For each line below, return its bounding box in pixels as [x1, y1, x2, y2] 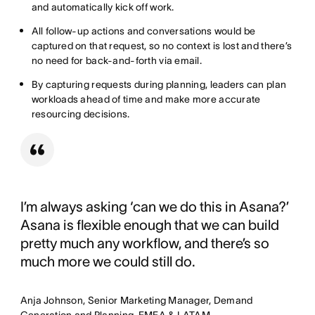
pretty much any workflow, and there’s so [20, 235, 269, 251]
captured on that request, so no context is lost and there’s [31, 39, 292, 51]
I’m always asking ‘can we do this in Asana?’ [20, 198, 289, 214]
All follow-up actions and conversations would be [31, 25, 256, 37]
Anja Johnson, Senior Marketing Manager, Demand [20, 294, 253, 306]
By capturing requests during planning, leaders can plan [31, 78, 287, 90]
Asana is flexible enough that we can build [20, 217, 279, 233]
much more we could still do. [20, 253, 195, 269]
